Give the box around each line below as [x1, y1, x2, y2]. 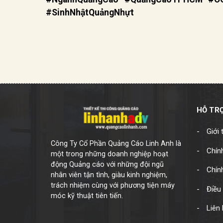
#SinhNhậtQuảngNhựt [46, 7, 134, 17]
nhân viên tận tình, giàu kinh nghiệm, [51, 170, 167, 179]
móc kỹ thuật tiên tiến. [51, 191, 123, 200]
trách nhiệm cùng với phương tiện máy [51, 181, 175, 190]
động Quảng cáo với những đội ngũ [51, 160, 164, 169]
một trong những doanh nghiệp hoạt [51, 149, 168, 158]
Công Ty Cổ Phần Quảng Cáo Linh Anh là [51, 139, 181, 148]
